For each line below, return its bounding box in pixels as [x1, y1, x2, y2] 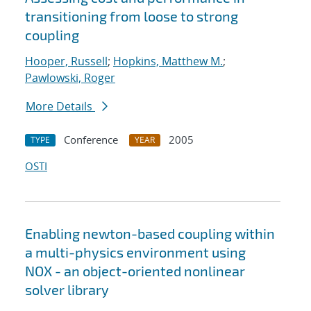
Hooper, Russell [25, 53, 108, 69]
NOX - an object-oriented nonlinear [25, 262, 245, 280]
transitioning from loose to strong [25, 8, 238, 25]
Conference [64, 133, 118, 147]
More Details [26, 99, 95, 115]
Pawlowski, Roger [25, 70, 115, 86]
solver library [25, 281, 109, 299]
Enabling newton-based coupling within [25, 225, 275, 242]
